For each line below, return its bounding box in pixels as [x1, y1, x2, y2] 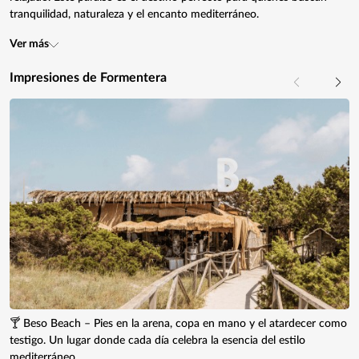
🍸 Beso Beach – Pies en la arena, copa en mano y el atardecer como [10, 317, 347, 329]
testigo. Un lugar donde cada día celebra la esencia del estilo [10, 334, 305, 346]
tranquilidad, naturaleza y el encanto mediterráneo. [10, 8, 259, 20]
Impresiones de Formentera [10, 71, 167, 84]
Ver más [10, 38, 49, 50]
